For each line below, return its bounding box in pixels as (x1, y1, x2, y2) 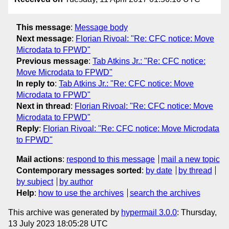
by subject (16, 177, 53, 186)
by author (59, 177, 93, 186)
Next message (16, 34, 72, 43)
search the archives (129, 188, 200, 197)
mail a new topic (161, 154, 220, 164)
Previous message (16, 56, 88, 65)
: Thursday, (177, 208, 217, 217)
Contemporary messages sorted (16, 166, 142, 175)
